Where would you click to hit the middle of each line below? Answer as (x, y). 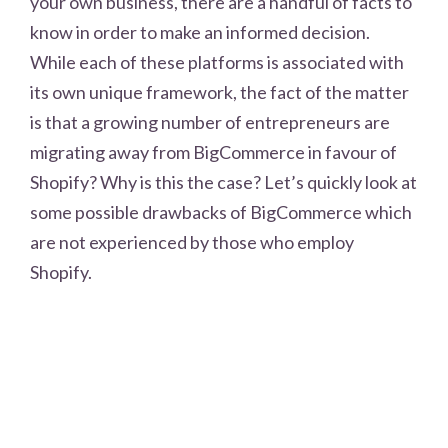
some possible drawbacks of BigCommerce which (221, 211)
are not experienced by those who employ (192, 241)
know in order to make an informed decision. (200, 31)
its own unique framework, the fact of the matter (219, 91)
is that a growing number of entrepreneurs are (210, 121)
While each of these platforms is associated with (217, 61)
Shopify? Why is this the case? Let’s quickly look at (223, 181)
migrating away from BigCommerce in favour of (213, 151)
